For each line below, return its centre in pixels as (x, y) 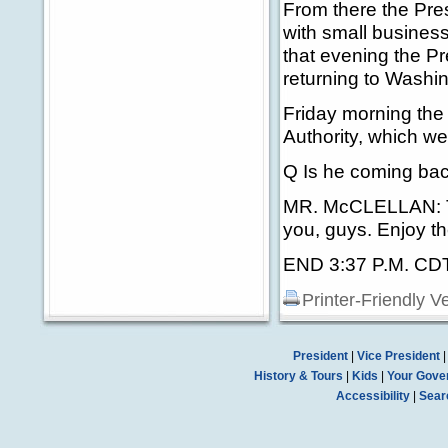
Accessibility (373, 396)
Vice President (398, 356)
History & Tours (298, 376)
